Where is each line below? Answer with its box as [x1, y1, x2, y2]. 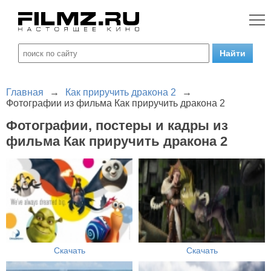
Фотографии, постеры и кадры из [6, 118, 228, 133]
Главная [6, 87, 44, 97]
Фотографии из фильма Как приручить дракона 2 [6, 98, 225, 108]
